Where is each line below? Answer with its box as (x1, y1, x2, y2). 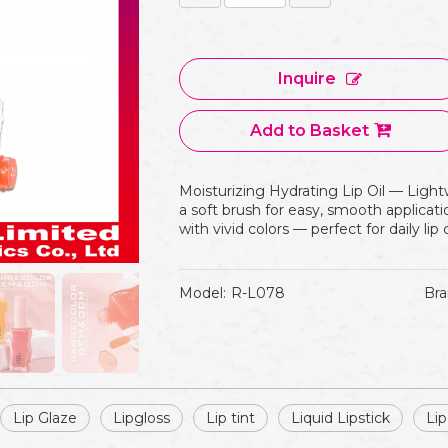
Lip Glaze (13, 409, 77, 427)
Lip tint (206, 409, 255, 427)
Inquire (278, 69, 336, 88)
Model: (179, 284, 226, 302)
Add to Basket (249, 121, 369, 140)
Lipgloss (113, 409, 170, 427)
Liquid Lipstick (291, 409, 390, 427)
